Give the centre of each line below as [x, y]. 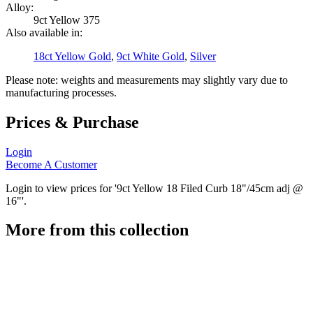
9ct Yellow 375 [67, 20]
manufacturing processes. [61, 92]
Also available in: [44, 32]
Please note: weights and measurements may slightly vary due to [147, 80]
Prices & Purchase [72, 122]
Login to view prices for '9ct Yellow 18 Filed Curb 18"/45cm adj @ [154, 188]
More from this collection [97, 230]
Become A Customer [51, 164]
